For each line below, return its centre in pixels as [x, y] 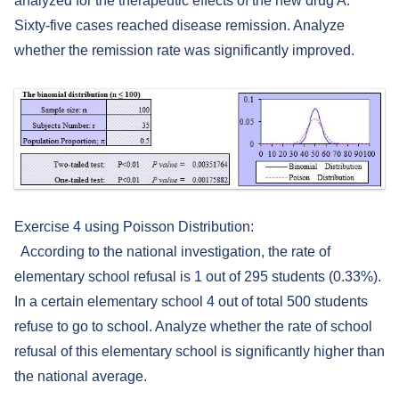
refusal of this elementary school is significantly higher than [199, 352]
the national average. [81, 377]
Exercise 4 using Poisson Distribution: [134, 227]
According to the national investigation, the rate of [172, 252]
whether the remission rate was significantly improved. [184, 51]
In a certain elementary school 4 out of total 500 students [191, 302]
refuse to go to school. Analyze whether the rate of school [193, 327]
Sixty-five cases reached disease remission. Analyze [179, 26]
